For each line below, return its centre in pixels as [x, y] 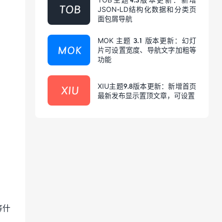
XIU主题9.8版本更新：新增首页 [147, 86]
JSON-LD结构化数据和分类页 [147, 9]
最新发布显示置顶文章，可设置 [146, 95]
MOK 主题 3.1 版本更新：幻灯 [147, 41]
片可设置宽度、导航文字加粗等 [147, 50]
